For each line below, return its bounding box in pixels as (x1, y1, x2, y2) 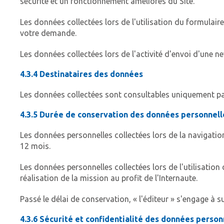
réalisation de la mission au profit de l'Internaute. (20, 173, 197, 183)
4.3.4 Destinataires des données (20, 69, 143, 79)
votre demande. (20, 28, 76, 38)
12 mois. (20, 141, 50, 151)
